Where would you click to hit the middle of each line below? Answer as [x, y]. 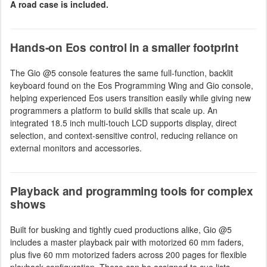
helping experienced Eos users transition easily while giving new [131, 97]
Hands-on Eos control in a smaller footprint [124, 47]
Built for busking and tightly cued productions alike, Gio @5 [121, 229]
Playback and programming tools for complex [132, 191]
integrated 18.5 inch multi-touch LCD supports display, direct [123, 122]
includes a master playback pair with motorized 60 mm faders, [127, 242]
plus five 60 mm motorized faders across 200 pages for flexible [128, 254]
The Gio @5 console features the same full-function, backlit [122, 72]
